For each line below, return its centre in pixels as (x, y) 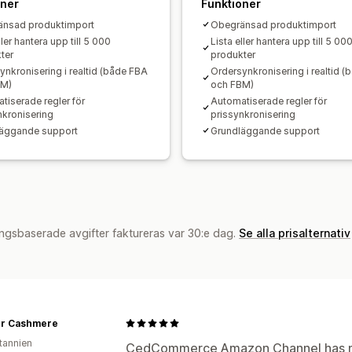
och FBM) (232, 84)
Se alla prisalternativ (295, 233)
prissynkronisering (253, 114)
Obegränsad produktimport (273, 24)
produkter (233, 54)
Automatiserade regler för (269, 101)
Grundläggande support (265, 130)
